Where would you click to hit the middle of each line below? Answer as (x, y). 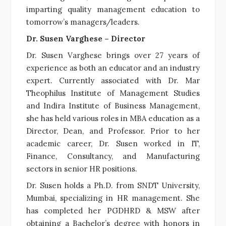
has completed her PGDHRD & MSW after (113, 210)
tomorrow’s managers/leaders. (83, 22)
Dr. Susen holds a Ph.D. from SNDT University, (113, 185)
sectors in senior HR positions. (82, 168)
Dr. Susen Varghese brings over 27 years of (113, 55)
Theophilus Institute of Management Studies (113, 93)
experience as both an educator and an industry (113, 68)
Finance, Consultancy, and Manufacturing (113, 156)
